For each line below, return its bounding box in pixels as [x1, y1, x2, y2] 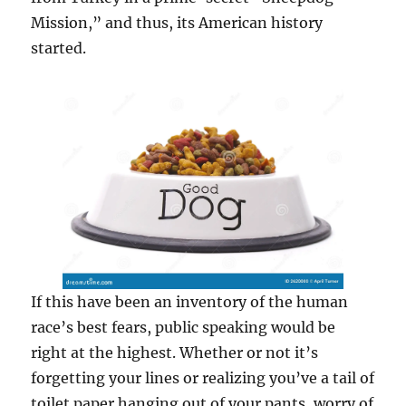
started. [31, 39, 87, 58]
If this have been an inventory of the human [31, 292, 349, 311]
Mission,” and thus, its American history [31, 14, 324, 33]
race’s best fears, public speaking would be [31, 317, 336, 336]
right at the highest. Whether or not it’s [31, 343, 319, 362]
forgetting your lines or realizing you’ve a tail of [31, 368, 375, 387]
